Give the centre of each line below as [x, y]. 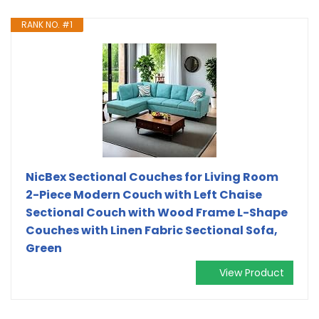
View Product [252, 272]
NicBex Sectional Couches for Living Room [152, 177]
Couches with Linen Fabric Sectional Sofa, [152, 230]
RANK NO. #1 [47, 24]
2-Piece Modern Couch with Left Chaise [144, 194]
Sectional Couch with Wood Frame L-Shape [157, 212]
